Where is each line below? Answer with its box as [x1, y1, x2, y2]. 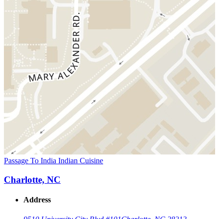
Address [23, 196, 51, 204]
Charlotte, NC [4, 175, 61, 185]
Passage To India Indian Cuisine [4, 156, 103, 165]
